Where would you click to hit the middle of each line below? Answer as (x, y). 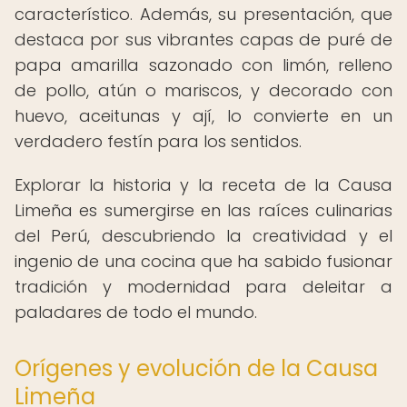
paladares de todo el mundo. (136, 312)
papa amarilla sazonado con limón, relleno (203, 65)
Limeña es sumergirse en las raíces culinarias (203, 210)
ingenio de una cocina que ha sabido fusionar (203, 261)
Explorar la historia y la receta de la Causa (203, 185)
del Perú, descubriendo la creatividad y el (203, 236)
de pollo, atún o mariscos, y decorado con (203, 90)
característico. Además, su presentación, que (203, 14)
